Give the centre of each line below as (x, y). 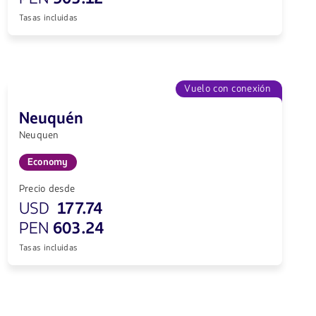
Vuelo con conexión (227, 89)
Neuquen (39, 135)
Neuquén (51, 119)
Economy (48, 162)
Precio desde (47, 189)
